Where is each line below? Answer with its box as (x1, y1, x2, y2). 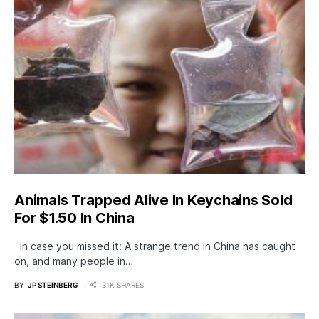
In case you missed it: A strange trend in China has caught (14, 239, 296, 252)
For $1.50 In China (14, 209, 135, 226)
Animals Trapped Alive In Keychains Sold (14, 191, 293, 209)
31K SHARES (102, 280, 144, 289)
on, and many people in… (14, 254, 133, 267)
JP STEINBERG (28, 280, 78, 289)
